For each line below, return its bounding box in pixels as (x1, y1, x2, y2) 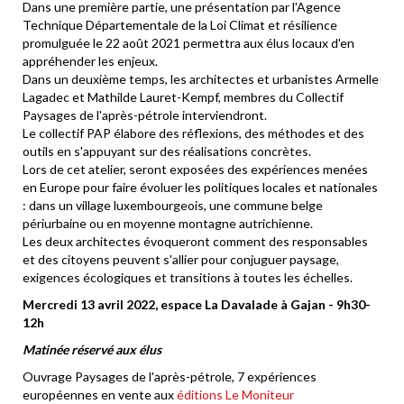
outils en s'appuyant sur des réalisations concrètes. (23, 143, 311, 159)
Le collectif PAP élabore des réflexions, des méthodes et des (23, 125, 364, 141)
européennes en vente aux (23, 387, 177, 402)
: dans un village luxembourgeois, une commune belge (23, 197, 323, 213)
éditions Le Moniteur (177, 387, 294, 402)
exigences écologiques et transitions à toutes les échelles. (23, 270, 353, 285)
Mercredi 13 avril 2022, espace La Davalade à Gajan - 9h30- (23, 297, 371, 312)
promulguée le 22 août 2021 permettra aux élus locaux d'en (23, 35, 354, 50)
